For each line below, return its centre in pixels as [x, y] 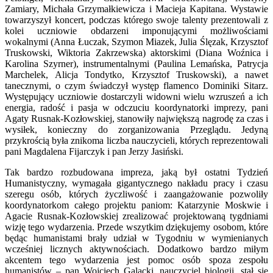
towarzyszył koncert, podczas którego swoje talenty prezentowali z [136, 19]
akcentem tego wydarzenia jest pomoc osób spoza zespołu [136, 260]
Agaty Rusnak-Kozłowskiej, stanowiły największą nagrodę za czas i [136, 118]
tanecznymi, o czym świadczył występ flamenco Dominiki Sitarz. [136, 85]
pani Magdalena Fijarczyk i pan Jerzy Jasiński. [94, 151]
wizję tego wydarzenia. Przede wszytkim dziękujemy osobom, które [136, 227]
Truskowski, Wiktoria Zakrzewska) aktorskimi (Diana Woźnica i [136, 52]
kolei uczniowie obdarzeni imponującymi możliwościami [136, 30]
